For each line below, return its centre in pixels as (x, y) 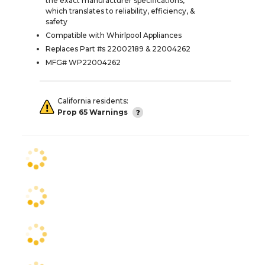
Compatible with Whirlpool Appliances (114, 35)
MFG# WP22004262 (83, 63)
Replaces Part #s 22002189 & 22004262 (118, 49)
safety (56, 22)
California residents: (93, 101)
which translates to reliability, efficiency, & (120, 11)
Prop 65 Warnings (93, 112)
